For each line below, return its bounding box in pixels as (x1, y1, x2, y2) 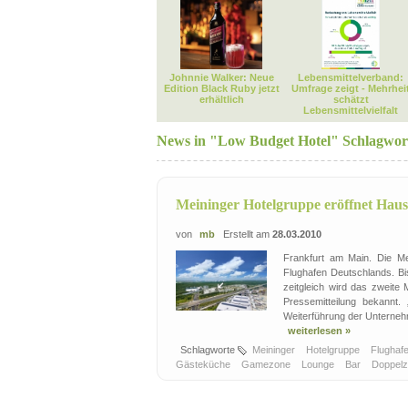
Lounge (301, 359, 337, 370)
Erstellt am (218, 229, 272, 240)
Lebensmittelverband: (298, 72, 403, 83)
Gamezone (241, 359, 293, 370)
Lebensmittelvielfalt (303, 105, 398, 116)
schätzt (332, 94, 369, 105)
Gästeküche (176, 359, 233, 370)
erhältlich (199, 94, 244, 105)
